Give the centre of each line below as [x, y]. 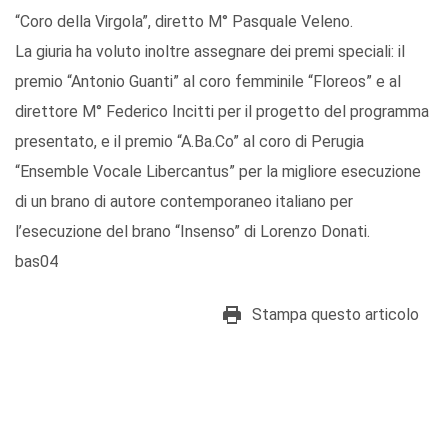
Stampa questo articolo [335, 315]
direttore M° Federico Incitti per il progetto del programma [222, 112]
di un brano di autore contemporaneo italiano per [184, 202]
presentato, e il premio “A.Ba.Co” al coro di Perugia [189, 142]
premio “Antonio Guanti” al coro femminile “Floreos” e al [208, 82]
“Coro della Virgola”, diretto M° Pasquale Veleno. [184, 22]
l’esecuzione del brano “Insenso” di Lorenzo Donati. [192, 232]
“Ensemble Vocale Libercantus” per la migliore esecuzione [218, 172]
